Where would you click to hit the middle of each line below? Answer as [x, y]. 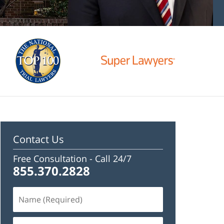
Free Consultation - [54, 158]
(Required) [33, 204]
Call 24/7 [113, 158]
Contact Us [38, 139]
